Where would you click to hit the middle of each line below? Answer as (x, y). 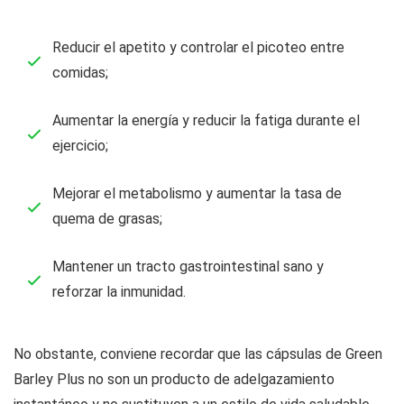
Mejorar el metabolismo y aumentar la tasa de (197, 193)
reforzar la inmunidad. (119, 292)
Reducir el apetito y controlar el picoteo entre (198, 47)
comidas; (80, 73)
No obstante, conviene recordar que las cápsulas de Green (198, 354)
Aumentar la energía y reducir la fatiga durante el (206, 120)
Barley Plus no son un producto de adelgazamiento (174, 379)
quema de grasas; (107, 219)
